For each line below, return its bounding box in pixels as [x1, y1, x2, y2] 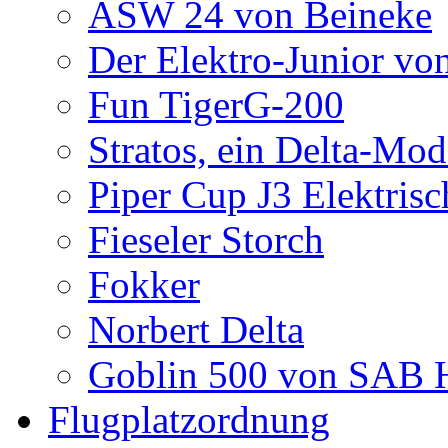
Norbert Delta [88, 308, 304, 351]
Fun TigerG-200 [88, 83, 344, 126]
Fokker [88, 263, 200, 306]
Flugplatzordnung [48, 398, 330, 441]
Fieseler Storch [88, 218, 324, 261]
